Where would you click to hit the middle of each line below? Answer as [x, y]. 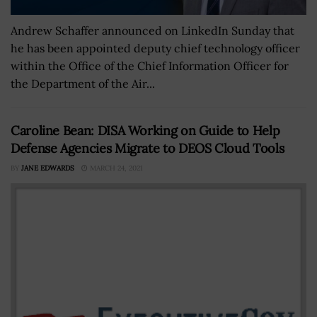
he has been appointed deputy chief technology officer [155, 48]
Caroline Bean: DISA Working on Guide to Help [145, 130]
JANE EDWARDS [48, 168]
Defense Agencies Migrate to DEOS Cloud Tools [148, 148]
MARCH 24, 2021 [115, 168]
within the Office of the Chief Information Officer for [150, 65]
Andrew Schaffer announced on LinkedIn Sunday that [152, 30]
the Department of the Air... [83, 83]
